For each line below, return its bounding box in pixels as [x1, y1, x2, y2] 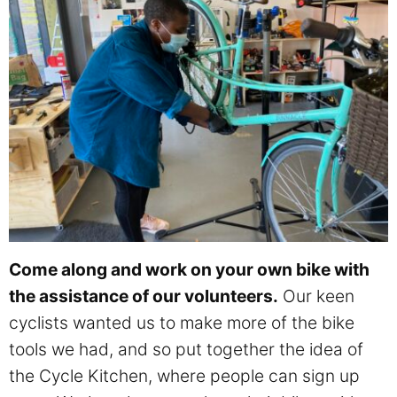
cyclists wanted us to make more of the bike [9, 312, 354, 334]
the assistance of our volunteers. [9, 285, 278, 307]
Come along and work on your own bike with [9, 259, 370, 281]
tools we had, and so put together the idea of [9, 339, 363, 361]
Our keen [278, 285, 354, 307]
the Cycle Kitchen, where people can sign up [9, 365, 360, 387]
